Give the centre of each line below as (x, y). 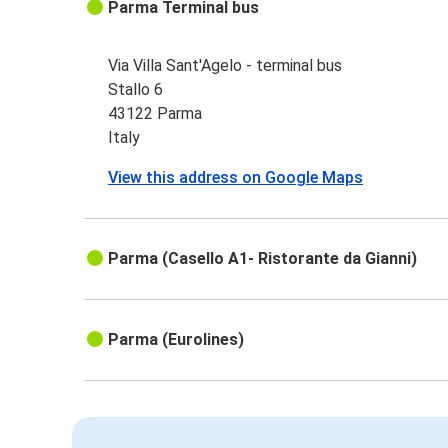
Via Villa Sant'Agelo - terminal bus (225, 66)
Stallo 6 (136, 90)
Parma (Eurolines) (176, 340)
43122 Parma (155, 114)
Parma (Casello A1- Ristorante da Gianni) (263, 259)
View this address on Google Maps (236, 178)
